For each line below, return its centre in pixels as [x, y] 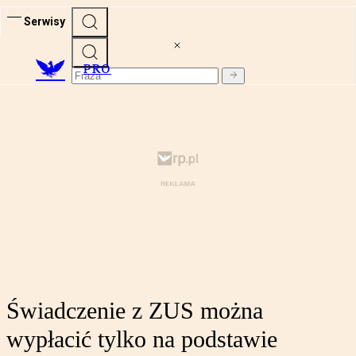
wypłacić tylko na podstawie [142, 339]
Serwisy [44, 21]
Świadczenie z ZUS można [135, 311]
